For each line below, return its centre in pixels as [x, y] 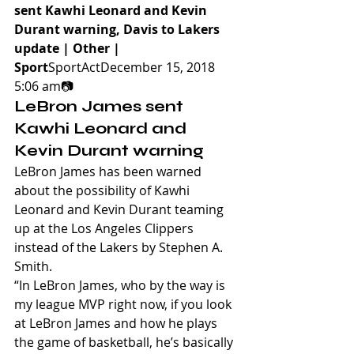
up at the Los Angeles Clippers [105, 228]
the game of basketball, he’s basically [125, 342]
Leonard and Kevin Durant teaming [121, 209]
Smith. [33, 266]
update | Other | [69, 48]
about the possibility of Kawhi [104, 190]
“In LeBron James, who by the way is [121, 285]
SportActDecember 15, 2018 [133, 67]
